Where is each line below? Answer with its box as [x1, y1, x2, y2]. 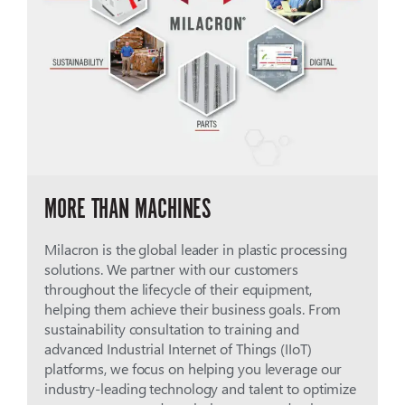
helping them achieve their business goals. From [44, 299, 342, 319]
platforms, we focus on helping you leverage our [44, 359, 343, 379]
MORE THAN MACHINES [44, 193, 212, 226]
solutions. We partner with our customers [44, 259, 299, 279]
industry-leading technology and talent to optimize [44, 379, 357, 399]
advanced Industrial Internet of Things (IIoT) [44, 339, 312, 359]
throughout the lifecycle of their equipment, [44, 279, 312, 299]
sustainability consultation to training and [44, 319, 299, 339]
